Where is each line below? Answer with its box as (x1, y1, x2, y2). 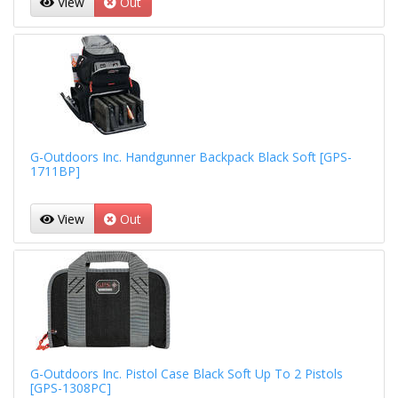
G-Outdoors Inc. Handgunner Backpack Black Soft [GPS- (29, 148, 352, 166)
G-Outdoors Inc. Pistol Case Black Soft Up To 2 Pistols (29, 364, 343, 382)
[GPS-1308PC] (29, 378, 111, 396)
